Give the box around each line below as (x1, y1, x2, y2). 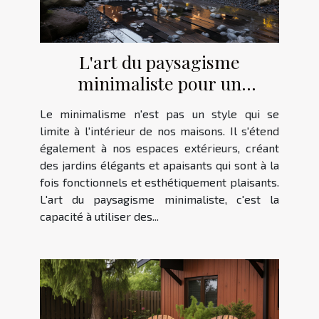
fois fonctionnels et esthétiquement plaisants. (40, 175, 279, 189)
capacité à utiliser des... (40, 209, 159, 224)
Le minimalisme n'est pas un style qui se (40, 107, 279, 121)
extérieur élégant (89, 93, 230, 117)
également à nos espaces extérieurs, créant (40, 141, 279, 155)
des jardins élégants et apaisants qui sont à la (40, 158, 279, 172)
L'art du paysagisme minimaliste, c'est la (40, 192, 279, 206)
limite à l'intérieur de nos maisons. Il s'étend (40, 124, 279, 138)
